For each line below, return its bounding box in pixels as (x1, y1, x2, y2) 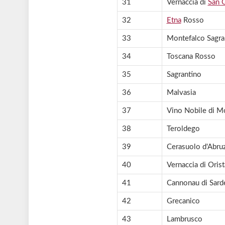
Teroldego (166, 125, 200, 133)
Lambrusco (166, 215, 202, 223)
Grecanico (166, 197, 200, 205)
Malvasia (166, 89, 196, 97)
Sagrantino (166, 71, 201, 79)
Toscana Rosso (166, 53, 215, 61)
